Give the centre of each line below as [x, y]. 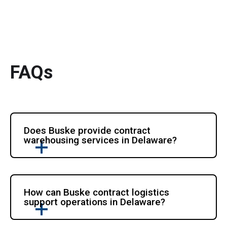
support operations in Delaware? [95, 202]
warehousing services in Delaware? [101, 140]
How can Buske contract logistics [97, 192]
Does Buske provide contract [87, 130]
